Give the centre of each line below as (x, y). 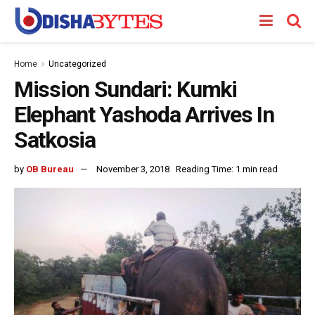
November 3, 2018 (133, 169)
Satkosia (55, 140)
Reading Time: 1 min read (227, 169)
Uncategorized (77, 64)
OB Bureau (50, 169)
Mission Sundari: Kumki (126, 89)
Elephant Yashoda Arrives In (144, 115)
